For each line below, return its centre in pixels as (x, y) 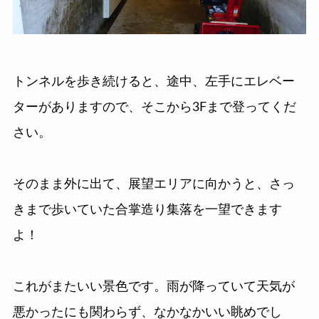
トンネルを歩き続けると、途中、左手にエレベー (153, 82)
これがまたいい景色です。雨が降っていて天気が (153, 287)
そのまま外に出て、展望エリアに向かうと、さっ (153, 184)
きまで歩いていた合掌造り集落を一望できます (147, 210)
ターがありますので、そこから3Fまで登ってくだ (154, 107)
